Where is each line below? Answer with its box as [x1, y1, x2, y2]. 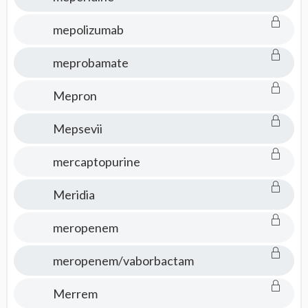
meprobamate [52, 55, 129, 70]
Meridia [52, 187, 95, 202]
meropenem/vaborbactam [52, 253, 194, 268]
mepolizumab [52, 22, 124, 37]
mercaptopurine [52, 154, 140, 169]
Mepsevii [52, 121, 102, 136]
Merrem [52, 286, 98, 301]
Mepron [52, 88, 97, 103]
